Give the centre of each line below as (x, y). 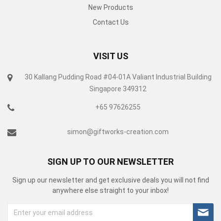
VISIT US (110, 56)
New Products (110, 7)
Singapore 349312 (118, 89)
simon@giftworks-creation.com (118, 132)
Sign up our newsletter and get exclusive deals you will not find (110, 180)
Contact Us (110, 22)
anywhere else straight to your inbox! (110, 190)
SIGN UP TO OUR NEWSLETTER (110, 162)
